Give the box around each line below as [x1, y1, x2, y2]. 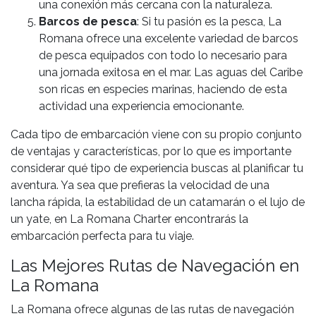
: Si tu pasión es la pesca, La [137, 15, 281, 29]
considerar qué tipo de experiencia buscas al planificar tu [11, 162, 303, 176]
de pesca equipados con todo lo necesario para [39, 49, 287, 63]
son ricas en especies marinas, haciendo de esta [39, 83, 287, 97]
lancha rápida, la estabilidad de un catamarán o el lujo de [11, 195, 305, 209]
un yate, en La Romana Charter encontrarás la [11, 212, 248, 226]
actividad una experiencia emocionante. [39, 99, 244, 114]
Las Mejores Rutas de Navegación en [11, 255, 299, 276]
